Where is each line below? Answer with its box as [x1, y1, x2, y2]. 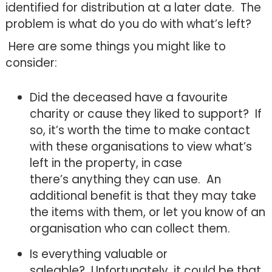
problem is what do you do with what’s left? [5, 15, 251, 32]
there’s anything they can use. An [29, 171, 221, 188]
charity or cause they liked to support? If [29, 105, 262, 122]
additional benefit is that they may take [29, 187, 256, 204]
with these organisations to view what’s [29, 138, 252, 155]
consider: [5, 54, 57, 71]
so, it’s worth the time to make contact [29, 121, 250, 138]
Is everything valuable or [29, 245, 168, 262]
